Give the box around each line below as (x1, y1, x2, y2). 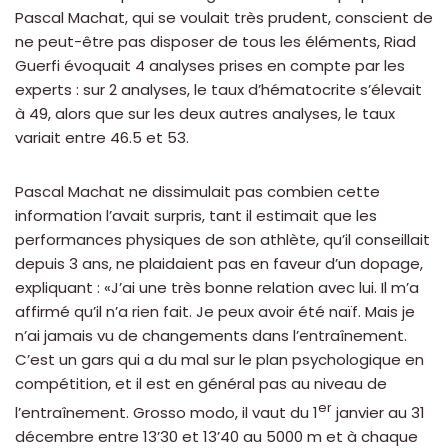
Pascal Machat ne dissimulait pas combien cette (15, 181, 380, 203)
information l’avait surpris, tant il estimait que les (15, 205, 377, 227)
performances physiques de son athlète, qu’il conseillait (15, 229, 430, 251)
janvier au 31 (332, 402, 425, 424)
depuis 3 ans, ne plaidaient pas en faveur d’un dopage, (15, 253, 423, 275)
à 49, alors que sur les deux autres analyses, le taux (15, 103, 395, 125)
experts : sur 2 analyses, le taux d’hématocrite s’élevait (15, 79, 422, 101)
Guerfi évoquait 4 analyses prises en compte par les (15, 55, 405, 77)
